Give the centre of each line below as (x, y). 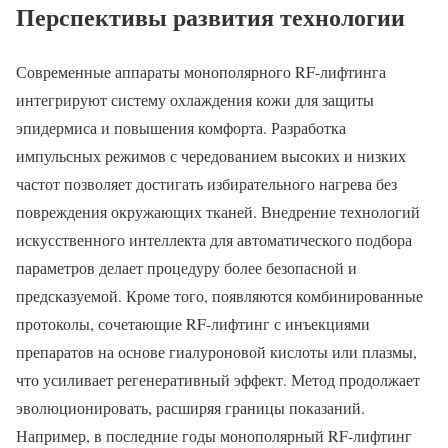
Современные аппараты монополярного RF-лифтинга (201, 71)
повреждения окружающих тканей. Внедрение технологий (218, 211)
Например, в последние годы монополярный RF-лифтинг (214, 435)
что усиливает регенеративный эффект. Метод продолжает (218, 379)
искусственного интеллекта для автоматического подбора (214, 239)
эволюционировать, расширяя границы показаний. (190, 407)
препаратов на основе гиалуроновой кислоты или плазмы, (216, 351)
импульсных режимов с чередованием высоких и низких (211, 155)
